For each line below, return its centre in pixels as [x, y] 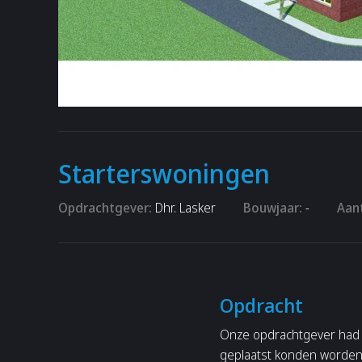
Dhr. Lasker [184, 208]
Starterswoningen [164, 173]
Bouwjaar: [273, 208]
